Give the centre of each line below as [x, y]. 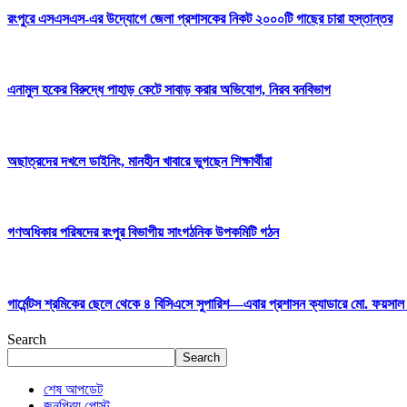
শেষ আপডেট [73, 390]
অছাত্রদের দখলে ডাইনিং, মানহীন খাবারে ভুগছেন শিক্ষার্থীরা [139, 161]
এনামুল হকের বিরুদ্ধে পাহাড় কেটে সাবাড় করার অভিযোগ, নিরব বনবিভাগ [169, 90]
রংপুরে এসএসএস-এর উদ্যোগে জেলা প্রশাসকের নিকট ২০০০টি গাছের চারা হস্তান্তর [200, 18]
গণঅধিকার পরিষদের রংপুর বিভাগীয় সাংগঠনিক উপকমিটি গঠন [143, 233]
